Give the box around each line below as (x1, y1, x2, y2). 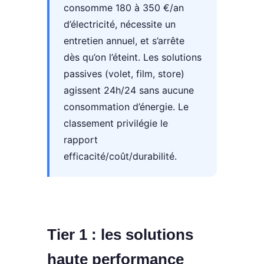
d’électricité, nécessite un (64, 18, 176, 31)
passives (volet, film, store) (64, 68, 184, 80)
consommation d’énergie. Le (64, 101, 189, 113)
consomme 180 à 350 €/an (64, 2, 184, 14)
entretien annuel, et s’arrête (64, 35, 184, 47)
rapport (64, 134, 98, 146)
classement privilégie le (64, 117, 168, 130)
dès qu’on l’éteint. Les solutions (64, 51, 202, 64)
